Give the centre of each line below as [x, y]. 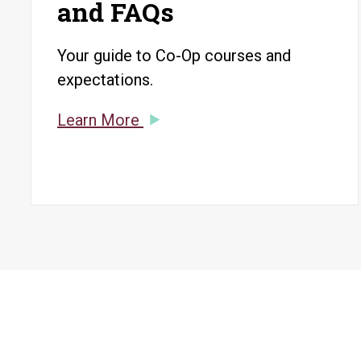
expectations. [105, 80]
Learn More [100, 120]
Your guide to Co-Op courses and [174, 56]
